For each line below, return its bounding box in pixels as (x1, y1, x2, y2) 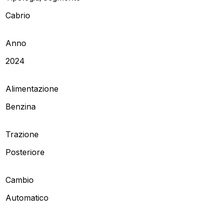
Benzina (5, 101, 36, 111)
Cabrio (5, 10, 30, 20)
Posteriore (5, 147, 45, 157)
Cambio (5, 174, 34, 185)
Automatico (5, 192, 49, 203)
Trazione (5, 129, 39, 139)
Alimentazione (5, 83, 58, 94)
